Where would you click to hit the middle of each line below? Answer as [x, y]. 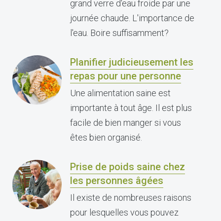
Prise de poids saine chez [128, 167]
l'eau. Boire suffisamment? [119, 33]
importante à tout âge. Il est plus [131, 108]
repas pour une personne [126, 76]
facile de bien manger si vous [126, 123]
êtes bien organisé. [106, 137]
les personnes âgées [117, 181]
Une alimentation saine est [120, 93]
